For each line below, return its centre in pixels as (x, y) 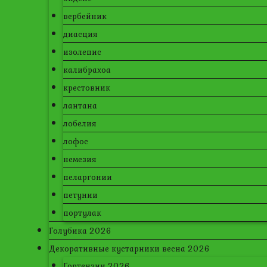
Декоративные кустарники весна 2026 (129, 249)
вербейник (85, 16)
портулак (82, 213)
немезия (80, 159)
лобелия (80, 123)
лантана (80, 105)
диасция (80, 34)
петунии (80, 195)
